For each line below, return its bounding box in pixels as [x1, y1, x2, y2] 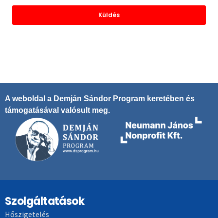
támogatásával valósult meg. [5, 106, 110, 114]
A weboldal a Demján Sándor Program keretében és [5, 94, 195, 103]
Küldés [98, 10, 120, 19]
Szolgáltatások [5, 194, 85, 209]
